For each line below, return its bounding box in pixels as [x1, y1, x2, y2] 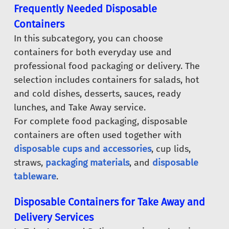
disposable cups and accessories [14, 143, 151, 155]
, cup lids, [151, 143, 191, 155]
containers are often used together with [14, 129, 181, 141]
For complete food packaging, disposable [14, 116, 188, 127]
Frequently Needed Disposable [14, 3, 157, 15]
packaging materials [45, 157, 129, 169]
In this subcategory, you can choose [14, 33, 163, 44]
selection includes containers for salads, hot [14, 74, 199, 86]
